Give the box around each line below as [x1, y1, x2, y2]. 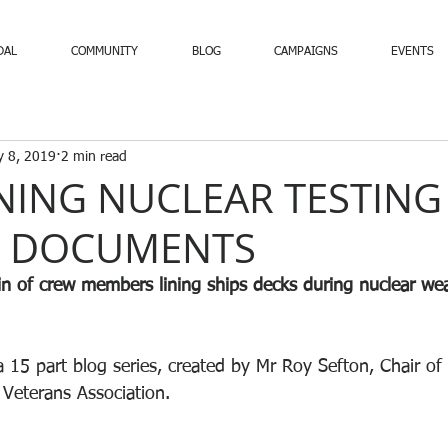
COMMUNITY [71, 46, 138, 58]
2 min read [61, 149, 127, 164]
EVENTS [391, 46, 434, 58]
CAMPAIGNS [274, 46, 338, 58]
